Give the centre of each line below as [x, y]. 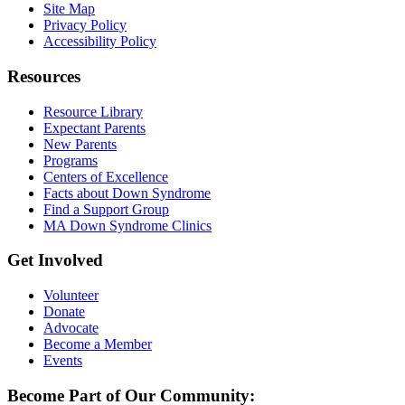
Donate [64, 312]
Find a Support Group [106, 209]
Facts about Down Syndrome [127, 193]
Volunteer [71, 296]
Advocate [71, 328]
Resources [44, 76]
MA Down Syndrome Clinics [127, 225]
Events [63, 361]
